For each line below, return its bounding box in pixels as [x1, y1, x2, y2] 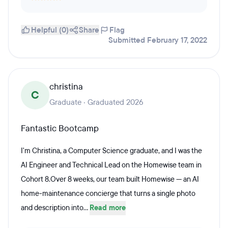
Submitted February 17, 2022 [108, 35, 207, 45]
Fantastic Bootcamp [21, 123, 99, 134]
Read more [90, 203, 126, 213]
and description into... [21, 203, 90, 213]
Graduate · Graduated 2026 [49, 97, 144, 107]
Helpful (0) [31, 25, 69, 35]
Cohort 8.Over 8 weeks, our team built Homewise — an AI [21, 175, 199, 184]
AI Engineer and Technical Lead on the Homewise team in [21, 160, 202, 170]
